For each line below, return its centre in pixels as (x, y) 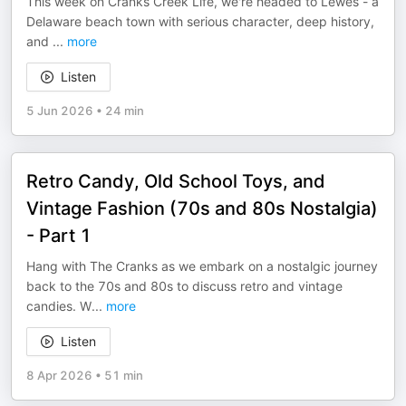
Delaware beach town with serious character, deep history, (200, 21)
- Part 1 (59, 236)
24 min (125, 111)
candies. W (59, 306)
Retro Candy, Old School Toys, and (176, 181)
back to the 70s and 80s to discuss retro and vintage (184, 286)
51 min (124, 375)
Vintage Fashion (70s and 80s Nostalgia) (202, 208)
